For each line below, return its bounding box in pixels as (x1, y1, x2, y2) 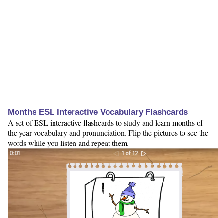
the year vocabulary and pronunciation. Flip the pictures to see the (8, 127, 208, 138)
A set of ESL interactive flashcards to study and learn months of (8, 117, 203, 128)
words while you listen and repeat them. (8, 138, 129, 148)
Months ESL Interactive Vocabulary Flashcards (8, 108, 188, 117)
